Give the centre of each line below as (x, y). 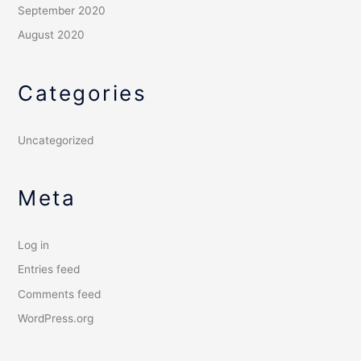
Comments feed (60, 294)
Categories (83, 93)
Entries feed (49, 270)
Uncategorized (56, 140)
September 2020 (62, 11)
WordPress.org (56, 319)
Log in (34, 245)
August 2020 (52, 35)
